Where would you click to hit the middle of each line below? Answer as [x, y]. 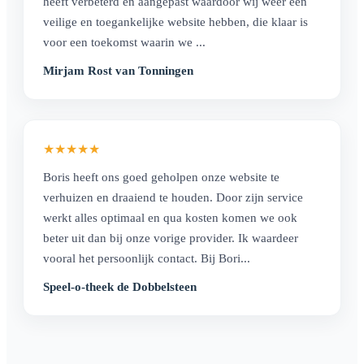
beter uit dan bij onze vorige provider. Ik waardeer [171, 237]
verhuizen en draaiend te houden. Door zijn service [173, 197]
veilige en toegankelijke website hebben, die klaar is [175, 21]
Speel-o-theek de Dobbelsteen [120, 286]
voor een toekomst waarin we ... [124, 41]
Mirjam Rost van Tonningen [118, 70]
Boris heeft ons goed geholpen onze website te [161, 176]
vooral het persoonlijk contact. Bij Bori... [147, 258]
